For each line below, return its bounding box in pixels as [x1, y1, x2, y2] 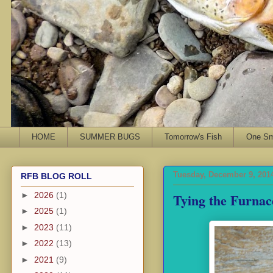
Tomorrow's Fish [164, 132, 222, 141]
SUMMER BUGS [79, 132, 140, 141]
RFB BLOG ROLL [21, 171, 92, 181]
